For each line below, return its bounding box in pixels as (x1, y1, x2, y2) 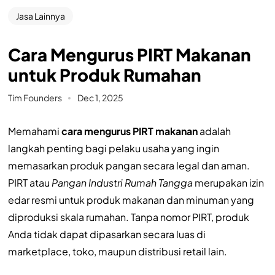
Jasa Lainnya (15, 10, 65, 22)
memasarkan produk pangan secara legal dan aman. (7, 158, 250, 172)
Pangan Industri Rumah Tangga (51, 176, 193, 189)
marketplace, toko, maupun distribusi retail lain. (7, 244, 227, 258)
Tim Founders (7, 91, 62, 103)
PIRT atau (7, 176, 52, 189)
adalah (197, 124, 231, 137)
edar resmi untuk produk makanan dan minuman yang (7, 193, 254, 206)
